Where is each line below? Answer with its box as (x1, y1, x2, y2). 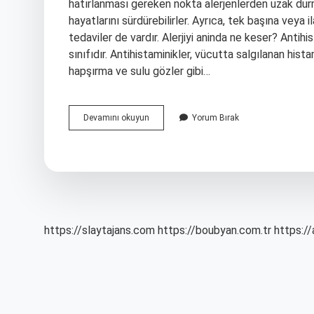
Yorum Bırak (192, 113, 239, 123)
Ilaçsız (149, 125, 174, 135)
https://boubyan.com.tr (158, 224, 271, 237)
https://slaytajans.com (44, 224, 155, 237)
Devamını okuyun (83, 113, 149, 123)
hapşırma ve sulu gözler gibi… (69, 64, 210, 78)
